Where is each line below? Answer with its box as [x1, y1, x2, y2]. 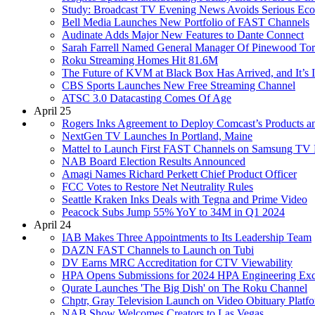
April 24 [34, 218, 71, 231]
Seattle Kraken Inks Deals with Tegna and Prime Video [62, 193, 307, 205]
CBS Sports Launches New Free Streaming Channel [62, 79, 295, 91]
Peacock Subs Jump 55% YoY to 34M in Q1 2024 [62, 205, 285, 218]
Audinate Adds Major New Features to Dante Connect [62, 28, 304, 41]
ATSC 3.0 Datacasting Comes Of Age [62, 91, 231, 104]
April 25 [34, 104, 71, 117]
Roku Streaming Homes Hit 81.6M [62, 53, 218, 66]
